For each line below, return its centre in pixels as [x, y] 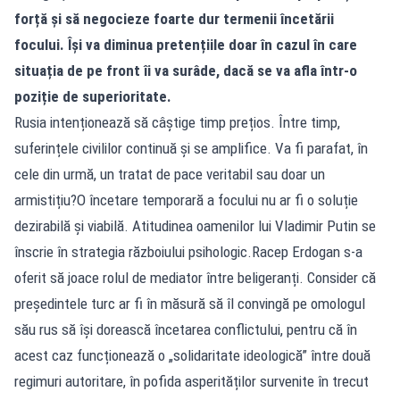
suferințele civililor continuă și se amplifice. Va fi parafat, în [191, 148]
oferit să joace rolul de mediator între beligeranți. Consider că [195, 278]
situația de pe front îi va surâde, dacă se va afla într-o [186, 71]
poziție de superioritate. [93, 96]
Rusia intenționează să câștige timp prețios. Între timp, [177, 122]
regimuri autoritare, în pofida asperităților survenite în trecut [192, 381]
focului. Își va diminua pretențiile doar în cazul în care [186, 45]
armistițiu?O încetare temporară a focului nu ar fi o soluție [186, 200]
